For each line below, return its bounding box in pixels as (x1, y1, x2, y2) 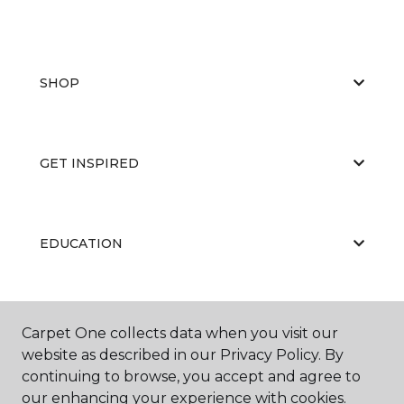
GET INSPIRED (40, 154, 139, 171)
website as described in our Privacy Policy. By (22, 346, 344, 363)
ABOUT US (40, 315, 110, 332)
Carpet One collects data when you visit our (22, 325, 338, 342)
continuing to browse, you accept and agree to (22, 368, 361, 385)
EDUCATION (40, 234, 123, 252)
